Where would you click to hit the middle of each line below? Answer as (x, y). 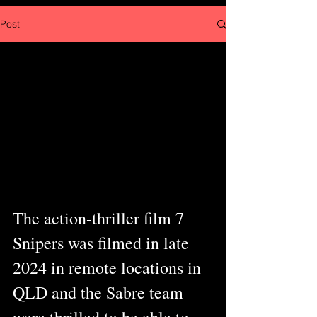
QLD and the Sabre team (100, 292)
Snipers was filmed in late (103, 242)
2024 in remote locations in (109, 267)
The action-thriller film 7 (100, 218)
